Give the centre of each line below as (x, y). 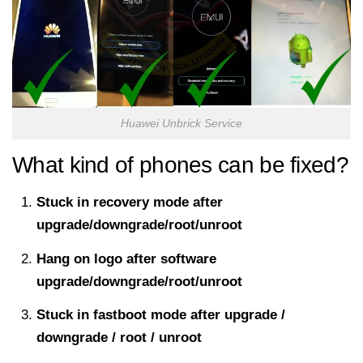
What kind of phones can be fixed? (180, 165)
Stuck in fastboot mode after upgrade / (161, 315)
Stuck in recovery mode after (130, 203)
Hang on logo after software (126, 258)
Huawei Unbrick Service (181, 124)
